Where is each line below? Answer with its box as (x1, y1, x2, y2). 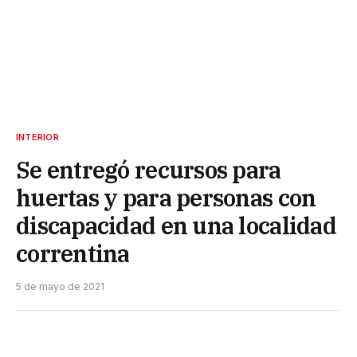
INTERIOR (16, 131, 59, 143)
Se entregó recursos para (16, 155, 281, 186)
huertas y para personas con (16, 182, 316, 214)
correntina (16, 238, 130, 269)
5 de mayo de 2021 (16, 280, 104, 293)
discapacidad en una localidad (16, 210, 336, 241)
